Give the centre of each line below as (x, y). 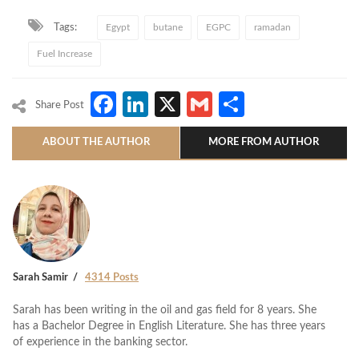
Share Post (60, 105)
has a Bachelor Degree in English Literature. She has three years (169, 326)
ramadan (272, 27)
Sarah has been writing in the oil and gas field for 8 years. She (165, 310)
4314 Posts (112, 277)
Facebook (173, 104)
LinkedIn (197, 104)
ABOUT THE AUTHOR (96, 142)
